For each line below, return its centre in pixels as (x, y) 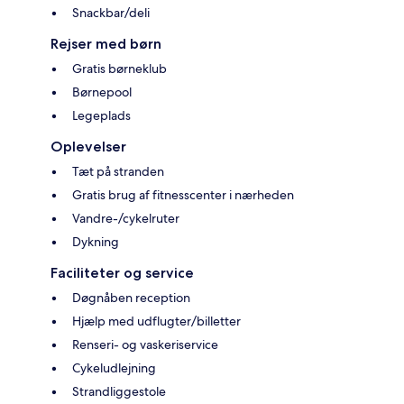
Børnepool (102, 92)
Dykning (96, 242)
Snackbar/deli (111, 13)
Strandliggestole (119, 392)
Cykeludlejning (114, 368)
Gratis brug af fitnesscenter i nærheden (183, 195)
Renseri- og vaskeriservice (145, 345)
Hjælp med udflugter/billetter (156, 321)
